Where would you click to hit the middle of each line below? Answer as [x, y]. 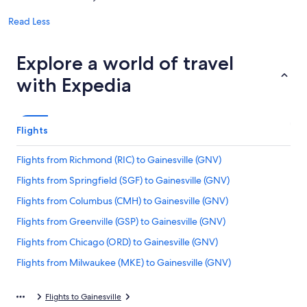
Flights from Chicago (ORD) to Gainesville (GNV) [117, 242]
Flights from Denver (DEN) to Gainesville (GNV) [116, 283]
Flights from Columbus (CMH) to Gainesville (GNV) [122, 201]
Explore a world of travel [125, 63]
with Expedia [74, 85]
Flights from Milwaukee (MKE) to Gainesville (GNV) [124, 262]
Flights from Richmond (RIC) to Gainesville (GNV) [119, 160]
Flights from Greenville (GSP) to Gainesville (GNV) [121, 221]
